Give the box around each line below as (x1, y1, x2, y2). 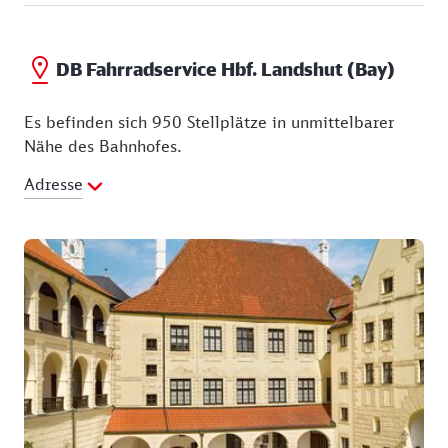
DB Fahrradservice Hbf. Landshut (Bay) (56, 58, 395, 81)
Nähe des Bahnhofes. (24, 135, 182, 156)
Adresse (24, 173, 83, 194)
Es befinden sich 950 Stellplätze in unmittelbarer (24, 111, 394, 132)
